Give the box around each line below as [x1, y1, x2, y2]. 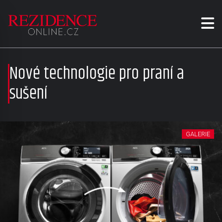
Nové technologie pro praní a [9, 60, 184, 87]
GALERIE [186, 130, 210, 138]
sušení [9, 80, 48, 107]
